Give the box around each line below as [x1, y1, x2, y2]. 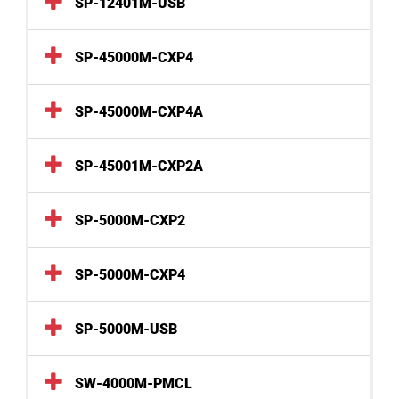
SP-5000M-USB [75, 321, 177, 338]
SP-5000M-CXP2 [75, 212, 185, 230]
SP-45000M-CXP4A [75, 103, 203, 121]
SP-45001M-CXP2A [75, 158, 203, 175]
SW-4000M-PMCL [75, 375, 192, 393]
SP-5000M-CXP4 [75, 266, 185, 284]
